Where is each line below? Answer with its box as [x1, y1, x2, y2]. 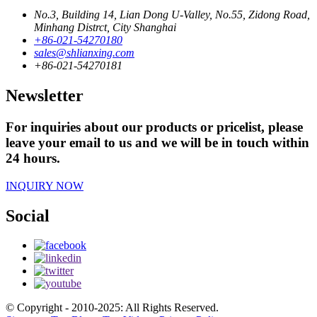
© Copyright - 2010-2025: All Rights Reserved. [6, 301, 219, 314]
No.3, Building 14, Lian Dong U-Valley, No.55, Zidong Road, [34, 8, 310, 21]
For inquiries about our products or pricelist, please [6, 119, 303, 134]
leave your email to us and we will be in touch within [6, 134, 309, 150]
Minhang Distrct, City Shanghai [34, 21, 176, 34]
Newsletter [6, 86, 83, 105]
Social [6, 206, 50, 225]
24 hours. [6, 150, 60, 166]
